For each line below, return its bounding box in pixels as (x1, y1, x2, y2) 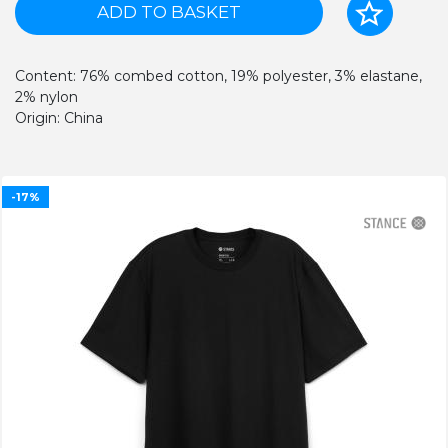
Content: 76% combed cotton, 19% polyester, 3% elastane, (15, 67, 422, 85)
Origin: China (15, 109, 103, 127)
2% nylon (15, 88, 78, 106)
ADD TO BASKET (96, 2, 241, 22)
